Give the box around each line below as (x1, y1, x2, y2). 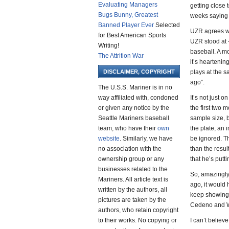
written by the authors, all (98, 186, 167, 193)
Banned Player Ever (98, 21, 154, 29)
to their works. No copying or (98, 217, 177, 224)
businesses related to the (98, 166, 168, 173)
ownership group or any (98, 155, 164, 163)
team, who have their (98, 125, 157, 132)
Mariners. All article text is (98, 176, 168, 183)
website (98, 135, 120, 142)
